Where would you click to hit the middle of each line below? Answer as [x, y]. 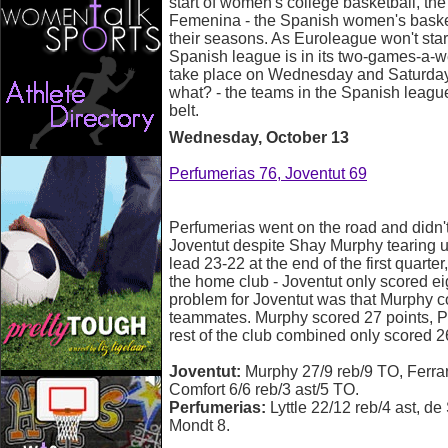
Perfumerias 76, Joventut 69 [268, 173]
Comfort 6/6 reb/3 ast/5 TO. [264, 389]
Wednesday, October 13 [259, 137]
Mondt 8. [199, 425]
